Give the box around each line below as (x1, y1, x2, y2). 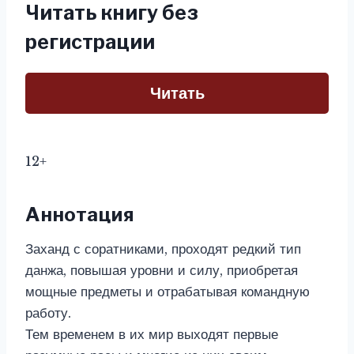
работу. (25, 305, 71, 322)
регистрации (25, 30, 155, 54)
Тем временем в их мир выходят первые (25, 326, 278, 343)
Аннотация (25, 203, 134, 226)
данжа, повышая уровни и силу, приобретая (25, 262, 298, 279)
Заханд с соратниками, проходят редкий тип (25, 241, 301, 258)
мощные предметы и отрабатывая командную (25, 284, 310, 300)
